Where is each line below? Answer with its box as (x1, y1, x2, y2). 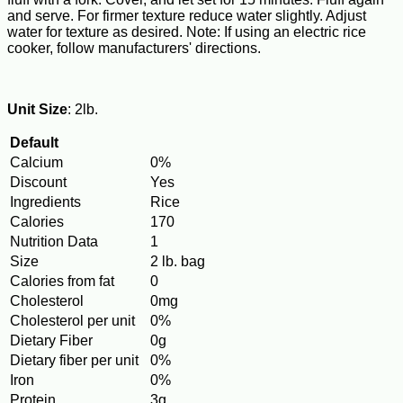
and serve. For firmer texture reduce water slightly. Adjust (7, 8, 366, 24)
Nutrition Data (10, 234, 98, 250)
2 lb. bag (150, 254, 205, 270)
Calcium (10, 155, 63, 171)
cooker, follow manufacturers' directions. (7, 40, 261, 57)
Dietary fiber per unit (10, 353, 139, 369)
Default (10, 135, 58, 151)
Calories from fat (10, 273, 114, 290)
